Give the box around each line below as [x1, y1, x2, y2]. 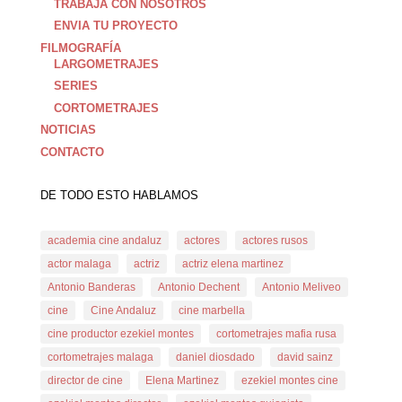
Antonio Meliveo [261, 280, 341, 293]
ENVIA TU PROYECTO [53, 19, 178, 33]
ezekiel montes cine [240, 373, 338, 387]
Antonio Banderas [47, 280, 135, 293]
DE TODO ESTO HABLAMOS [39, 188, 198, 202]
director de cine [47, 373, 123, 387]
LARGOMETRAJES [53, 57, 159, 71]
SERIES [53, 79, 98, 93]
